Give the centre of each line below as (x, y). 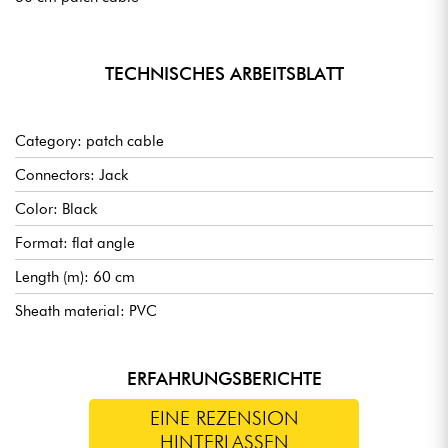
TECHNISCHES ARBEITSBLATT (224, 73)
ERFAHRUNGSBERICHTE (224, 378)
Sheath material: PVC (86, 310)
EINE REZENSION (224, 418)
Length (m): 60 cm (75, 276)
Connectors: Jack (71, 174)
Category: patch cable (89, 140)
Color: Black (56, 208)
